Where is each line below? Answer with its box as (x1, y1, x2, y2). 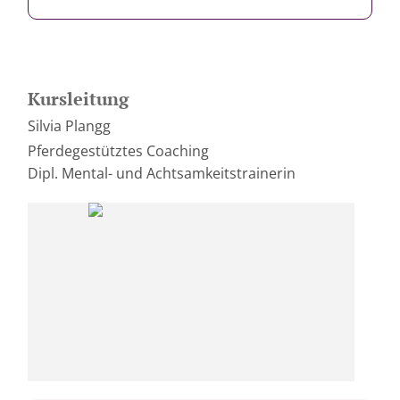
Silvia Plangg (28, 116, 111, 136)
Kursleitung (28, 87, 129, 111)
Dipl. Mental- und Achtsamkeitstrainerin (28, 163, 296, 183)
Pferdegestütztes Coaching (28, 141, 209, 161)
